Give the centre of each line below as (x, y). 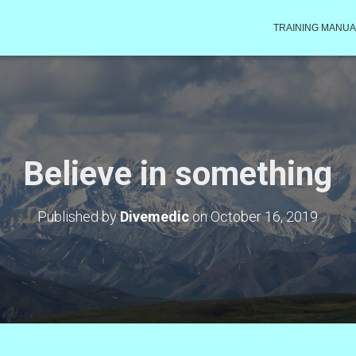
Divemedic (155, 217)
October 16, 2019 (265, 217)
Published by (79, 217)
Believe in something (178, 174)
